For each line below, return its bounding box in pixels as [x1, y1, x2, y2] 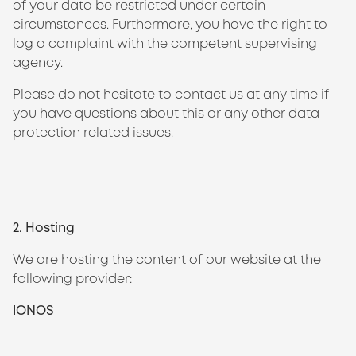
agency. [13, 54, 63, 71]
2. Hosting [13, 219, 75, 236]
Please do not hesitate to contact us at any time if [13, 86, 329, 103]
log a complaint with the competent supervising [13, 35, 317, 52]
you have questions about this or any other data [13, 105, 319, 122]
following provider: [13, 270, 132, 287]
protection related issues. [13, 124, 173, 141]
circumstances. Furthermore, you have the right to [13, 16, 327, 33]
